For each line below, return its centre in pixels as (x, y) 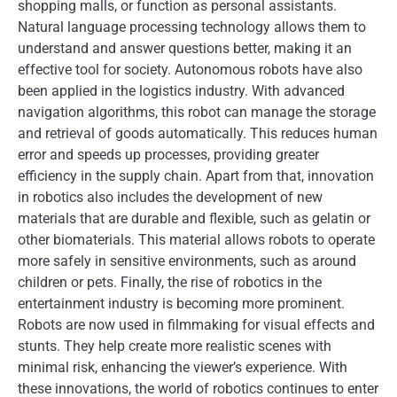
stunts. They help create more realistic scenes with (175, 346)
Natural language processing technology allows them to (192, 27)
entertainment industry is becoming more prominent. (181, 304)
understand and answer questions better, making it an (185, 48)
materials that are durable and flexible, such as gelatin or (194, 218)
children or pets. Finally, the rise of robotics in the (170, 282)
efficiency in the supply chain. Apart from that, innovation (196, 176)
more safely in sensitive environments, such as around (187, 261)
